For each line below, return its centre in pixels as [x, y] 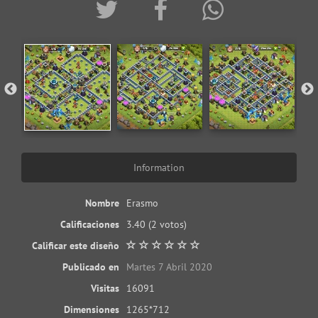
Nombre [102, 203]
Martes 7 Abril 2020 [169, 267]
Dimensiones [92, 309]
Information [159, 167]
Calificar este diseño [76, 245]
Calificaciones [90, 224]
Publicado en [91, 267]
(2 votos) [168, 224]
